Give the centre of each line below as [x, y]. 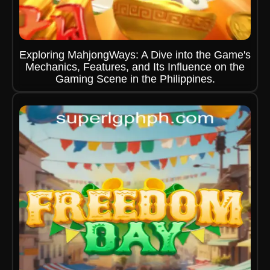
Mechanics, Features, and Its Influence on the [135, 67]
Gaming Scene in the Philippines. [135, 79]
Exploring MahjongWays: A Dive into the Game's [135, 55]
